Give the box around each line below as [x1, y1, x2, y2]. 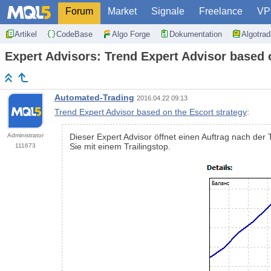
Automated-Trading [54, 93, 134, 103]
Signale [151, 6, 184, 16]
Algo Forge [112, 29, 150, 39]
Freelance [199, 6, 243, 16]
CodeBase [56, 29, 93, 39]
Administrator [7, 132, 44, 139]
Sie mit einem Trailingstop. [70, 142, 171, 152]
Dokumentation [169, 29, 222, 39]
